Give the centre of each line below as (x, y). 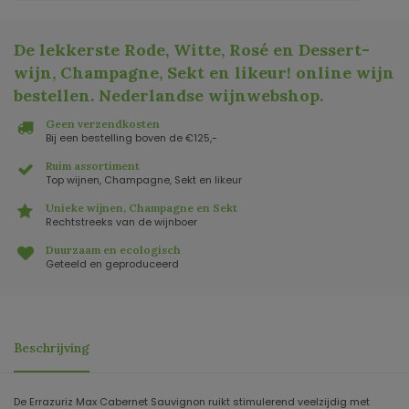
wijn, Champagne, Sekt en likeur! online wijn (204, 73)
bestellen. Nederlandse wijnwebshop (167, 96)
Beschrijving (52, 348)
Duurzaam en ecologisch (113, 250)
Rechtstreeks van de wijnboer (121, 222)
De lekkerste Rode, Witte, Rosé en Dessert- (192, 50)
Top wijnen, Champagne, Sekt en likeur (144, 180)
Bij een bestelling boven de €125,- (131, 138)
